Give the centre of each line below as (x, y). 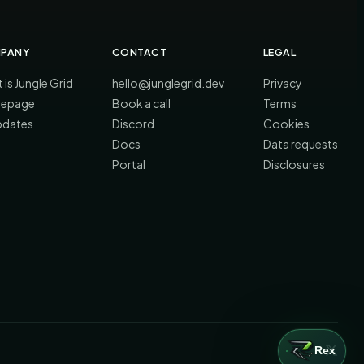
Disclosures (294, 164)
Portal (129, 164)
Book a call (141, 103)
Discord (133, 123)
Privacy (283, 82)
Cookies (286, 123)
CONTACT (140, 52)
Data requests (301, 143)
